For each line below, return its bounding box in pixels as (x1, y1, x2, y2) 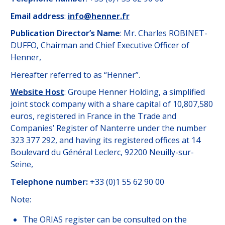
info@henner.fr (67, 10, 130, 22)
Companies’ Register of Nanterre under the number (10, 123, 206, 134)
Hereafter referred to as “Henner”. (10, 69, 140, 80)
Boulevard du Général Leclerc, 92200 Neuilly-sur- (10, 147, 194, 158)
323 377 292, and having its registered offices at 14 (10, 135, 200, 146)
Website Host (10, 86, 64, 98)
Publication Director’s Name (10, 28, 120, 39)
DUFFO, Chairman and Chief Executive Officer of (10, 40, 189, 51)
